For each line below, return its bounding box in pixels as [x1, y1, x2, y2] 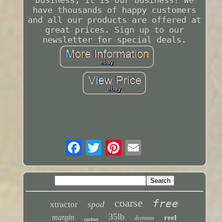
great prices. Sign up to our [45, 25, 184, 35]
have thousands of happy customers [32, 5, 196, 15]
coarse [114, 197, 143, 210]
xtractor [50, 200, 78, 210]
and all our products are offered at [27, 15, 201, 25]
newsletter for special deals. [42, 35, 186, 45]
